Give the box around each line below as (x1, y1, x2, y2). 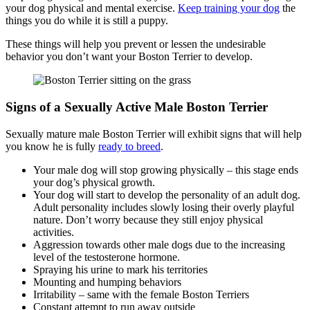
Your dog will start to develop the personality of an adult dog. (33, 188, 300, 201)
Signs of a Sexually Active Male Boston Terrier (6, 99, 271, 114)
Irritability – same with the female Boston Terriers (33, 288, 249, 300)
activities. (33, 226, 74, 238)
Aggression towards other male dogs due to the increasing (33, 238, 285, 250)
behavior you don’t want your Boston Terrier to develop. (6, 51, 253, 63)
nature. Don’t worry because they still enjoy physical (33, 213, 263, 226)
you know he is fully (6, 140, 98, 152)
